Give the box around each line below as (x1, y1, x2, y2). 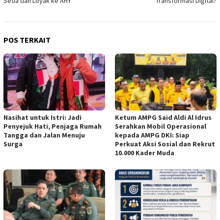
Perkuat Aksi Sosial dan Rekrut (115, 139, 215, 148)
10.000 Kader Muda (115, 148, 174, 157)
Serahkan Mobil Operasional (115, 121, 206, 131)
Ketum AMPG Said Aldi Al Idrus (115, 112, 212, 122)
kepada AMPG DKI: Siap (115, 130, 190, 139)
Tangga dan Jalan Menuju (3, 130, 85, 139)
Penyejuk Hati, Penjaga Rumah (3, 121, 102, 131)
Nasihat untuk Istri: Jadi (3, 112, 82, 122)
